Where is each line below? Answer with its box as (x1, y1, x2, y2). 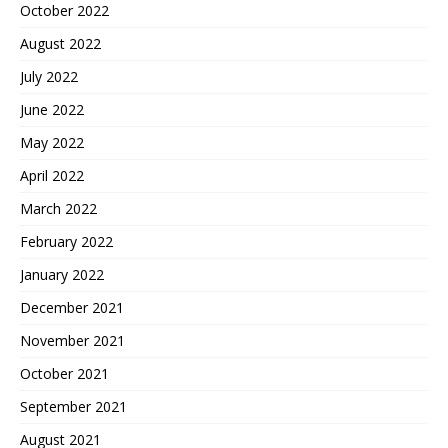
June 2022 (20, 99, 84, 119)
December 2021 (20, 297, 124, 317)
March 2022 (20, 198, 97, 218)
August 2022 (20, 33, 101, 53)
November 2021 (20, 330, 125, 350)
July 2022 (20, 66, 78, 86)
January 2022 (20, 264, 104, 284)
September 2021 (20, 396, 127, 416)
